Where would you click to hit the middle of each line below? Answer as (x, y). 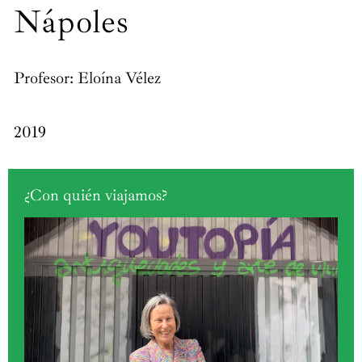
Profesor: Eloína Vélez (87, 78)
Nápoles (72, 22)
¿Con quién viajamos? (96, 196)
